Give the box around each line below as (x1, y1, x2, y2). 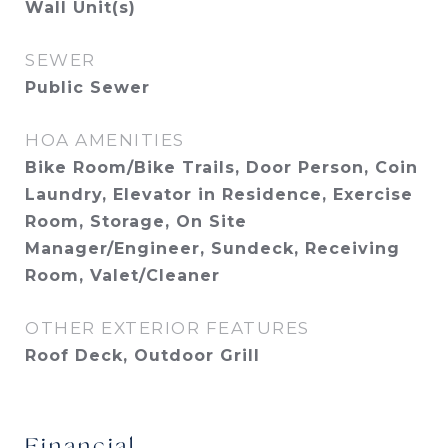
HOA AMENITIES (25, 130, 185, 150)
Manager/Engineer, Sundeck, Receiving (25, 239, 400, 258)
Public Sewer (25, 78, 150, 97)
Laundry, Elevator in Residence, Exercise (25, 185, 413, 204)
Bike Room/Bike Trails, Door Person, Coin (25, 158, 418, 177)
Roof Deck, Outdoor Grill (25, 346, 260, 365)
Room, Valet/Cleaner (25, 266, 220, 285)
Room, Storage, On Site (25, 212, 247, 231)
